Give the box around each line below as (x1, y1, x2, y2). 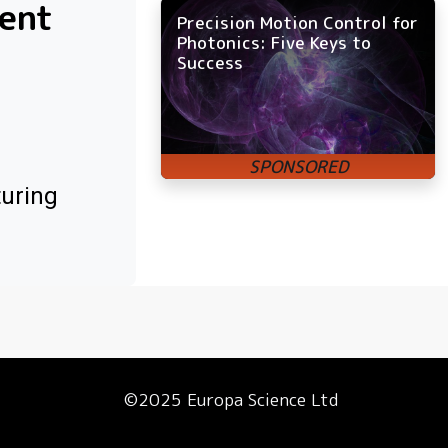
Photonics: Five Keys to (177, 30, 371, 54)
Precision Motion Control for (177, 10, 418, 34)
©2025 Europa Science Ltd (124, 388, 338, 412)
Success (177, 50, 243, 74)
